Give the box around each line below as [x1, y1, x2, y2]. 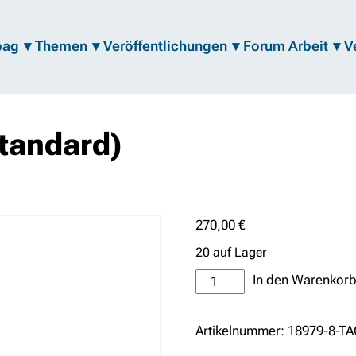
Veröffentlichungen [103, 37, 227, 55]
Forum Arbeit [243, 37, 328, 55]
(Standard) [195, 290, 259, 306]
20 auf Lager [195, 245, 267, 260]
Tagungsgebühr [195, 270, 288, 286]
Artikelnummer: [195, 323, 288, 339]
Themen [35, 37, 87, 55]
